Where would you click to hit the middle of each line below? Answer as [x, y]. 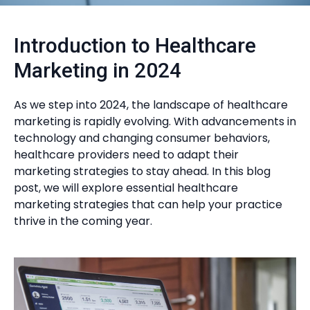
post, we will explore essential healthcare [126, 188]
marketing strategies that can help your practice [148, 204]
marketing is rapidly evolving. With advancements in [155, 121]
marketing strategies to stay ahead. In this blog [142, 171]
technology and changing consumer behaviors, [142, 138]
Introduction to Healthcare [135, 45]
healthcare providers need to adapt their [126, 155]
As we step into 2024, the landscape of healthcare [151, 105]
